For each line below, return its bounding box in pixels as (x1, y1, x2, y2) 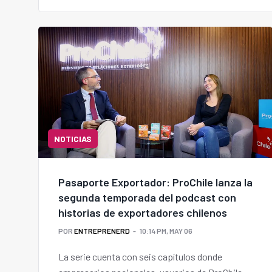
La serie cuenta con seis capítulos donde (58, 250, 222, 262)
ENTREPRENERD (74, 226, 130, 235)
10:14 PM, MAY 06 (140, 226, 192, 235)
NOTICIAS (54, 133, 92, 144)
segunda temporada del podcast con (58, 190, 236, 204)
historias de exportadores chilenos (58, 205, 227, 219)
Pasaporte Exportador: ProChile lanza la (58, 175, 253, 189)
